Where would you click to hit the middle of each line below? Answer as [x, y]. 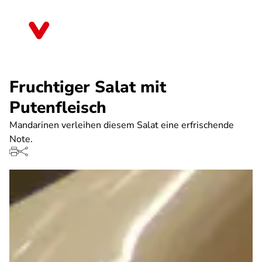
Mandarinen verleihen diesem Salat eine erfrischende [122, 125]
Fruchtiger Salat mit [88, 87]
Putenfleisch [58, 108]
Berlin [73, 35]
